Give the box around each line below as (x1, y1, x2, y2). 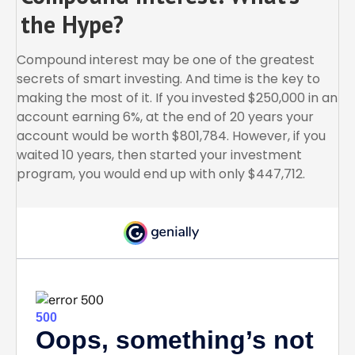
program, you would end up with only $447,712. (17, 165, 305, 184)
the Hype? (21, 9, 124, 40)
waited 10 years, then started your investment (17, 146, 302, 165)
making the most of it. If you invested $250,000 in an (17, 89, 338, 108)
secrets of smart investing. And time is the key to (17, 70, 320, 89)
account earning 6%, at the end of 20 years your (17, 108, 314, 127)
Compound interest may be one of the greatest (17, 51, 315, 70)
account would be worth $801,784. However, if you (17, 127, 326, 146)
